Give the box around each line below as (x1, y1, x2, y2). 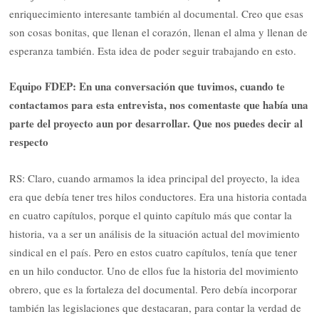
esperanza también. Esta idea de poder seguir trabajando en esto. (9, 43, 297, 58)
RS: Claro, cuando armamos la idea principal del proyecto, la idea (9, 170, 300, 185)
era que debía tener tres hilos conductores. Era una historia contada (9, 189, 308, 204)
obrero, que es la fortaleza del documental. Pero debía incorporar (9, 281, 298, 296)
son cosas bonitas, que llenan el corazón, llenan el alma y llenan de (9, 24, 308, 39)
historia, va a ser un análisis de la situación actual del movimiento (9, 226, 300, 241)
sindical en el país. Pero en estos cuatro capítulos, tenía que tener (9, 244, 298, 259)
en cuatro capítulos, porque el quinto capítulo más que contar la (9, 207, 293, 222)
